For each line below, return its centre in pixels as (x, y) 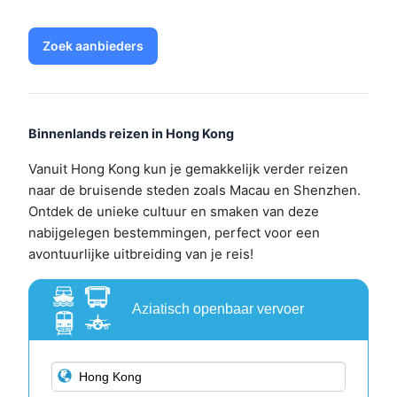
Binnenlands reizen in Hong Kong (131, 134)
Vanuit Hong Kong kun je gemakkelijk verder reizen (188, 169)
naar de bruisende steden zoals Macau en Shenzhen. (195, 191)
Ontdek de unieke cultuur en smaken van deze (174, 212)
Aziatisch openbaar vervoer (218, 309)
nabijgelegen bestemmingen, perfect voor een (174, 233)
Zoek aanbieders (93, 46)
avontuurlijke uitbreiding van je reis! (141, 254)
